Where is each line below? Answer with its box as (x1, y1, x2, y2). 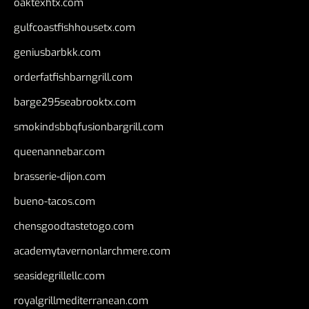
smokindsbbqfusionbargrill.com (14, 119, 163, 134)
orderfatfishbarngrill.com (14, 70, 132, 84)
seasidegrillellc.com (14, 268, 105, 283)
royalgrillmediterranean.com (14, 293, 148, 308)
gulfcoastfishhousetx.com (14, 20, 135, 34)
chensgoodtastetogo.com (14, 219, 134, 233)
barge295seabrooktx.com (14, 94, 136, 109)
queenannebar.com (14, 144, 105, 159)
